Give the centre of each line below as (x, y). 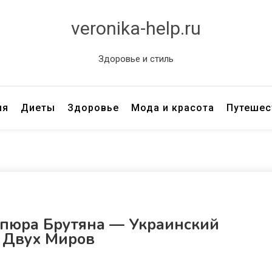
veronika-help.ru (136, 28)
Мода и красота (173, 108)
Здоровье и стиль (136, 59)
